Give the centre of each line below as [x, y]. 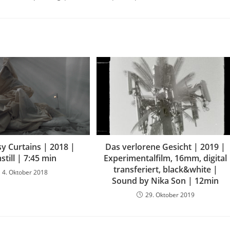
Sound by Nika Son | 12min [166, 181]
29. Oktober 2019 [170, 195]
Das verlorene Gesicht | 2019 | [166, 147]
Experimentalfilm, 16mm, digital [166, 158]
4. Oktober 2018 [25, 172]
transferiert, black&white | [165, 170]
